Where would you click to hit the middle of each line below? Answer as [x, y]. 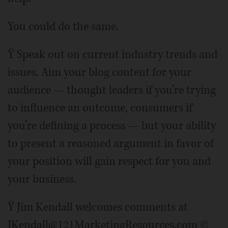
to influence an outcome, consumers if [100, 108]
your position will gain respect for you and [109, 161]
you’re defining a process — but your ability [112, 126]
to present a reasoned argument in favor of [111, 144]
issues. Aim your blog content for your [99, 72]
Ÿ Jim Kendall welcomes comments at [98, 207]
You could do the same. [63, 26]
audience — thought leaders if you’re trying [112, 90]
